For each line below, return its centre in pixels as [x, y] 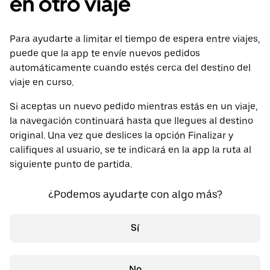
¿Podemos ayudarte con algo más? [135, 195]
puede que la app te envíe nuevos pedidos [105, 54]
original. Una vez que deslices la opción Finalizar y [121, 136]
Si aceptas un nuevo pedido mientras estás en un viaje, [134, 107]
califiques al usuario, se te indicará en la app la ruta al [130, 150]
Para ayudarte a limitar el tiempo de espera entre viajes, [135, 39]
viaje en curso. [42, 83]
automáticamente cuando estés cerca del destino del [130, 68]
